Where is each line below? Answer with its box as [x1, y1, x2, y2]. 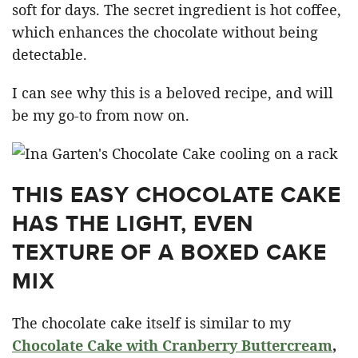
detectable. [12, 44, 87, 64]
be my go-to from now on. [12, 105, 189, 125]
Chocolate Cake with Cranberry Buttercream [12, 335, 332, 355]
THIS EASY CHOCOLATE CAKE [12, 177, 341, 211]
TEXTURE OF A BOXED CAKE [12, 235, 327, 268]
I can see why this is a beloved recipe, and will [12, 82, 333, 102]
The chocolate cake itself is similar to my [12, 312, 291, 332]
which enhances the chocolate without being [12, 22, 318, 42]
